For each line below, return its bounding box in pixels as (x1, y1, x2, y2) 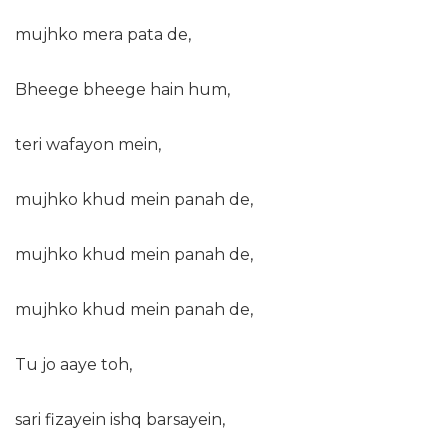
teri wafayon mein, (15, 135, 161, 154)
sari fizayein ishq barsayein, (15, 410, 225, 429)
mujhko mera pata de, (15, 25, 191, 44)
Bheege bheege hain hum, (15, 80, 230, 99)
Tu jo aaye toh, (15, 355, 132, 374)
